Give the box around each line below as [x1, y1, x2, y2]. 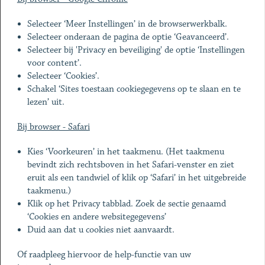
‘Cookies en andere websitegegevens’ [27, 211, 167, 222]
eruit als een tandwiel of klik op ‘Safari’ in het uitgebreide [27, 172, 247, 183]
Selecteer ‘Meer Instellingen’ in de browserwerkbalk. [27, 18, 228, 30]
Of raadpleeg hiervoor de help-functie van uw [17, 249, 191, 260]
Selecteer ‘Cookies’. [27, 70, 100, 82]
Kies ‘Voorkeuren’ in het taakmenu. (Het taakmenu [27, 146, 225, 157]
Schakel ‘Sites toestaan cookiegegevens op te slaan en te [27, 83, 241, 95]
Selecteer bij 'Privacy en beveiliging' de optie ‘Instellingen [27, 44, 245, 56]
